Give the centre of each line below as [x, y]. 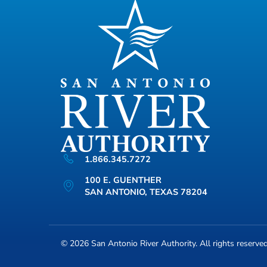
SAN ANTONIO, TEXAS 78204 [146, 192]
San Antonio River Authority [143, 243]
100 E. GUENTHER [123, 180]
